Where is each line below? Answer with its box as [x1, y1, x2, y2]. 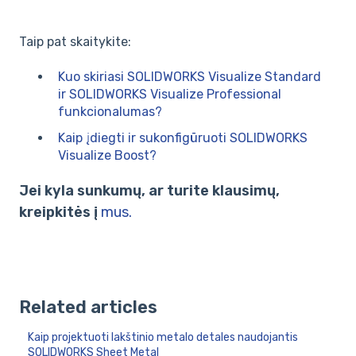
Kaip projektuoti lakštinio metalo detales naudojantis [28, 330, 299, 344]
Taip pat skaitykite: [19, 33, 131, 49]
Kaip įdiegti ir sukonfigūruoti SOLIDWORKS [58, 130, 308, 146]
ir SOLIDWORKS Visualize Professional [58, 87, 281, 103]
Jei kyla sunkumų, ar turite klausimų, [19, 182, 280, 200]
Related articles [19, 296, 157, 318]
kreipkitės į [19, 203, 101, 222]
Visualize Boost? [58, 148, 157, 164]
